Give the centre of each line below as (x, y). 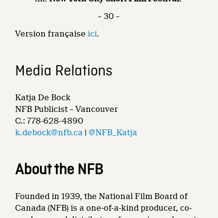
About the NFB (59, 170)
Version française (52, 34)
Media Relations (64, 71)
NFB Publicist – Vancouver (67, 109)
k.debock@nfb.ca (49, 132)
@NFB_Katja (113, 132)
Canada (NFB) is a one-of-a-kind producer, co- (104, 208)
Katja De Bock (43, 97)
